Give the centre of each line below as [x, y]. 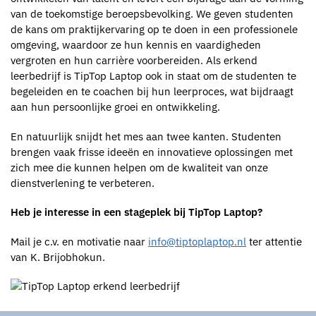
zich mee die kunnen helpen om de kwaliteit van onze [139, 167]
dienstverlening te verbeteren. [83, 183]
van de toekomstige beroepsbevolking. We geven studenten [152, 14]
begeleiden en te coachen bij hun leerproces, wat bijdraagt [152, 92]
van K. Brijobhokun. [58, 257]
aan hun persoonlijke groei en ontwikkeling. [115, 107]
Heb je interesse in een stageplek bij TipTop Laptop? [136, 212]
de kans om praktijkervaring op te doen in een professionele [154, 30]
